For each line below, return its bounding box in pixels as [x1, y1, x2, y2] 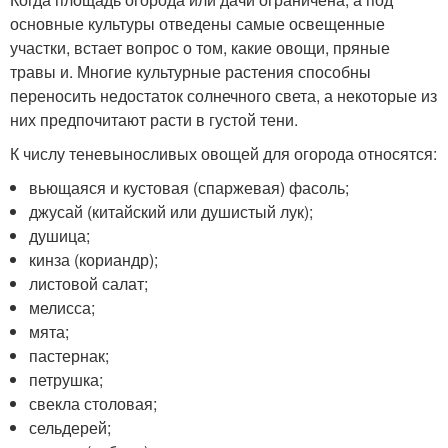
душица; [29, 224, 91, 247]
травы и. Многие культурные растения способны [10, 60, 371, 83]
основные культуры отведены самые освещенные [10, 12, 385, 35]
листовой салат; [29, 272, 149, 295]
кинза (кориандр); [29, 248, 159, 271]
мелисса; [29, 296, 96, 319]
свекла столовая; [29, 392, 158, 415]
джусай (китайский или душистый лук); [29, 200, 314, 223]
